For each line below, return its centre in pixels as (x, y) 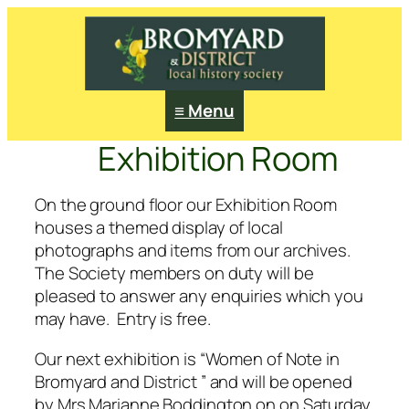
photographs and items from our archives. (194, 251)
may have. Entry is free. (123, 319)
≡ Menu (204, 110)
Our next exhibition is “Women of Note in (187, 358)
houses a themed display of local (159, 228)
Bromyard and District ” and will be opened (194, 381)
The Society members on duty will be (174, 273)
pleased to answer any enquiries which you (199, 296)
